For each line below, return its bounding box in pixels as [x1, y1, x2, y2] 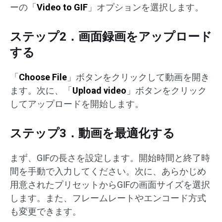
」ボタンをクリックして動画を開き [67, 72, 210, 83]
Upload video [72, 85, 126, 96]
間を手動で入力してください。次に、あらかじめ [10, 166, 206, 177]
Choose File [19, 72, 67, 83]
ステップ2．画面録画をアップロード [10, 30, 212, 44]
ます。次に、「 [10, 85, 72, 96]
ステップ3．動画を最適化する [10, 126, 175, 141]
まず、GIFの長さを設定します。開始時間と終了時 [10, 153, 210, 164]
